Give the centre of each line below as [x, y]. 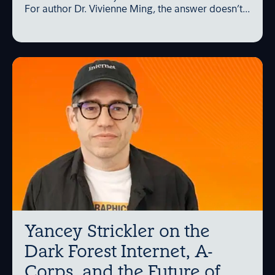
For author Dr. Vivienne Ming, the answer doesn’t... [137, 10]
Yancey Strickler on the [117, 232]
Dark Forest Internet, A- [119, 253]
